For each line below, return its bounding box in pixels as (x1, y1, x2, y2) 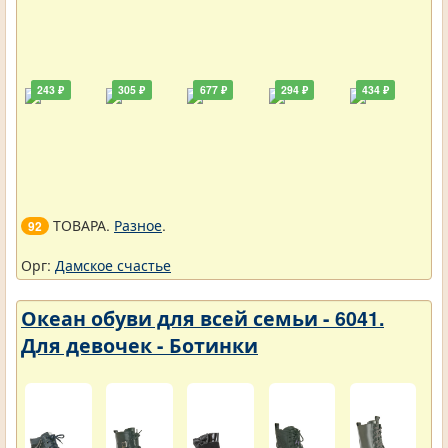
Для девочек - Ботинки (21, 331, 258, 360)
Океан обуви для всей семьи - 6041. (21, 304, 384, 333)
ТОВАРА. (49, 215, 114, 236)
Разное (114, 215, 162, 236)
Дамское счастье (55, 255, 171, 276)
